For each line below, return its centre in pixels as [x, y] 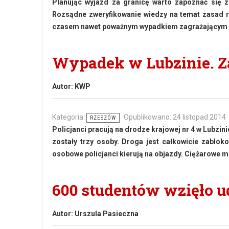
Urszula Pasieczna [107, 214]
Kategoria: [69, 117]
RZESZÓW [103, 118]
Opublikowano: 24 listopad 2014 [175, 117]
